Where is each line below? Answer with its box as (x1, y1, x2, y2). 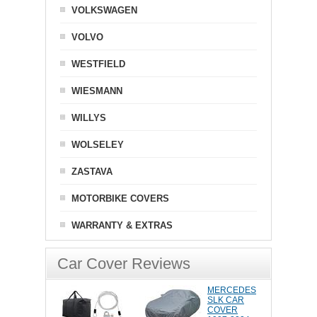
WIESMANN (71, 86, 122, 96)
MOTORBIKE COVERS (71, 193, 169, 204)
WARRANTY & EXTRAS (71, 220, 173, 231)
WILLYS (71, 113, 106, 123)
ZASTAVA (71, 166, 113, 177)
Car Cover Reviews (57, 255, 190, 272)
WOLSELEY (71, 139, 124, 150)
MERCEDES (207, 285, 256, 295)
